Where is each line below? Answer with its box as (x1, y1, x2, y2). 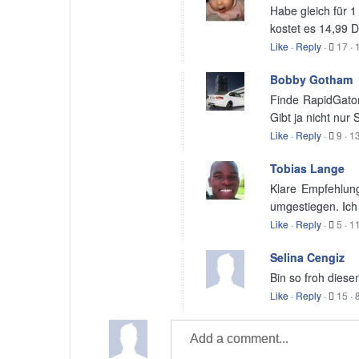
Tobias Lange (269, 160, 345, 176)
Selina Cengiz (269, 249, 345, 265)
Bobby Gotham (269, 71, 353, 87)
